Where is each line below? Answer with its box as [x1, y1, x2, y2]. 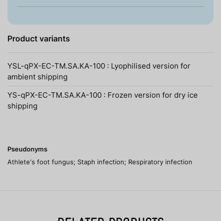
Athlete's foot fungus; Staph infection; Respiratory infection [7, 157, 192, 167]
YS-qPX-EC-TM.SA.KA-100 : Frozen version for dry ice [7, 90, 198, 101]
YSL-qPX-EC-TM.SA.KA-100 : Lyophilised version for [7, 60, 190, 71]
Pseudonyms [7, 145, 47, 154]
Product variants [7, 33, 70, 44]
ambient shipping [7, 71, 68, 82]
